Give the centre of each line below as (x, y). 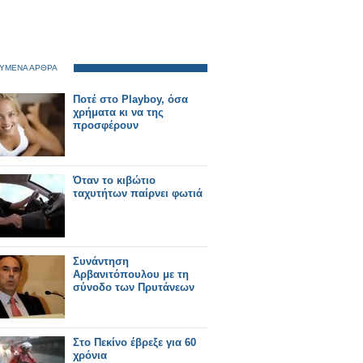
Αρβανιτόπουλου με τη (131, 274)
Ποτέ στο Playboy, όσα (130, 99)
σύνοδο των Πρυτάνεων (134, 287)
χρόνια (90, 355)
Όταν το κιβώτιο (114, 180)
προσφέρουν (106, 125)
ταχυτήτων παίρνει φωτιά (138, 193)
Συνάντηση (101, 261)
